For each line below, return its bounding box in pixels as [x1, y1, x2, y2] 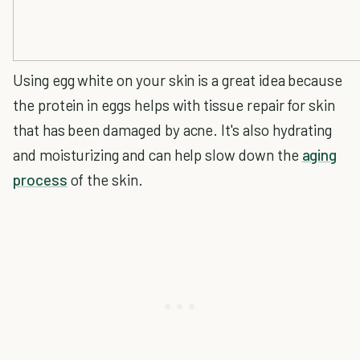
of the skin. [67, 170, 143, 189]
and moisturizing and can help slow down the [13, 145, 302, 164]
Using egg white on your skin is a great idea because [13, 71, 343, 89]
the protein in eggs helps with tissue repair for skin [13, 96, 335, 114]
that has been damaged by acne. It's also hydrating [13, 121, 333, 139]
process [13, 170, 67, 189]
